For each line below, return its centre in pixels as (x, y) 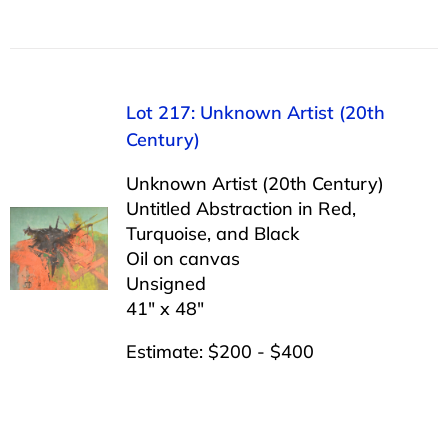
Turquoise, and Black (212, 233)
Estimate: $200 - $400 (219, 351)
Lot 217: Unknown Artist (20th (255, 112)
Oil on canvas (182, 258)
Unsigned (165, 283)
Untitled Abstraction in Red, (240, 208)
